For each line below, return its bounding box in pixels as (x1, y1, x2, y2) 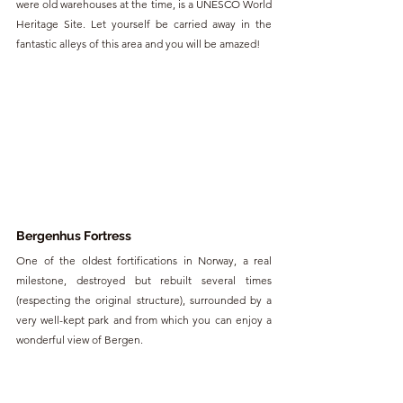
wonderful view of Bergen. (16, 333, 143, 347)
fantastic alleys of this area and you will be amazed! (16, 36, 260, 50)
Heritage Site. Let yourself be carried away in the (16, 16, 272, 31)
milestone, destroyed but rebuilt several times (16, 273, 272, 288)
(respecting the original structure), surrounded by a (16, 293, 272, 308)
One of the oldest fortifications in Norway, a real (16, 254, 272, 268)
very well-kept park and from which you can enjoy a (16, 313, 272, 327)
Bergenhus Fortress (16, 228, 131, 244)
